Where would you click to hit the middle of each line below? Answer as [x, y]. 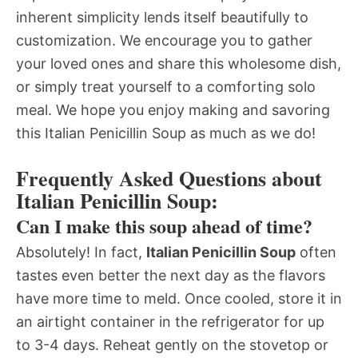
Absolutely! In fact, [81, 253]
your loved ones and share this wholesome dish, [179, 64]
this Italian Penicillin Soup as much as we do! [166, 133]
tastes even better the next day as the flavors [171, 276]
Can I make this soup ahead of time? [164, 226]
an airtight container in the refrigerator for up [170, 322]
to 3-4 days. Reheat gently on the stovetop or [172, 345]
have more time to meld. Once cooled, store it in [179, 299]
